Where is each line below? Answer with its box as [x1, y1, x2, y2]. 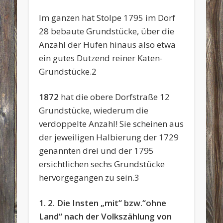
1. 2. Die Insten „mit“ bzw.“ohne [39, 197, 167, 209]
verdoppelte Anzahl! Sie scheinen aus [39, 117, 184, 129]
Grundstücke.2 [39, 65, 97, 77]
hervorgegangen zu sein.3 [39, 171, 140, 183]
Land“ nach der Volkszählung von [39, 210, 172, 222]
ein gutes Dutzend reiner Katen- [39, 52, 163, 64]
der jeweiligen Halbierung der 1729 [39, 131, 179, 143]
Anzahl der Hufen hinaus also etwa [39, 38, 176, 50]
